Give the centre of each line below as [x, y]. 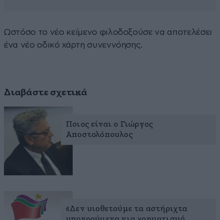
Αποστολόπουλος [99, 135]
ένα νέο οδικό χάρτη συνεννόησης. [73, 45]
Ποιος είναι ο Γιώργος [110, 124]
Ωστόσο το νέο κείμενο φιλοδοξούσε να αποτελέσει [108, 32]
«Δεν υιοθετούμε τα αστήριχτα [127, 209]
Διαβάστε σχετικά [46, 92]
